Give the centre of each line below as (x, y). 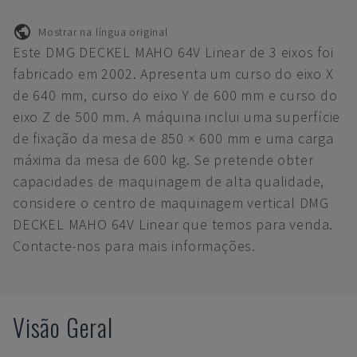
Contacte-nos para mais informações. (134, 246)
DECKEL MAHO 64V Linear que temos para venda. (173, 224)
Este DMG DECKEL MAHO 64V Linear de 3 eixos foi (173, 52)
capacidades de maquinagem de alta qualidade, (169, 181)
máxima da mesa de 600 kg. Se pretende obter (163, 160)
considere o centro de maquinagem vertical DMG (171, 203)
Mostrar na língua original (103, 31)
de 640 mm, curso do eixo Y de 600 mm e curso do (175, 95)
